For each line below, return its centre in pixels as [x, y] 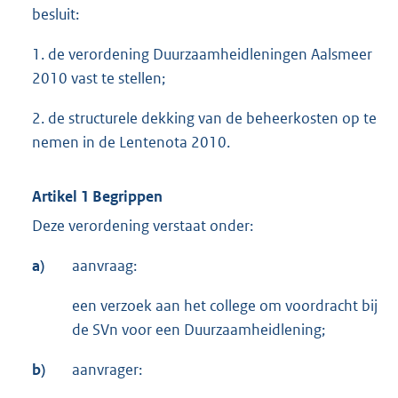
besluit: [56, 15]
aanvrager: [107, 370]
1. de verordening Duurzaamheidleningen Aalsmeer [202, 55]
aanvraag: [104, 266]
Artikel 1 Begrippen [97, 197]
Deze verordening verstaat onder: [143, 226]
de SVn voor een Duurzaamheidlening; [199, 330]
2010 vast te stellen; [99, 79]
